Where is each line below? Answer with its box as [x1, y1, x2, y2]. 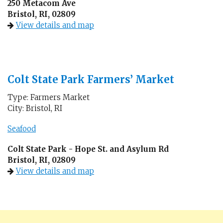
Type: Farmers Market [7, 92, 90, 102]
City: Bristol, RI [7, 103, 62, 113]
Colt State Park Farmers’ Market [7, 73, 174, 86]
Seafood [7, 124, 36, 133]
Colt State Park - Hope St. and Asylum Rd [7, 144, 169, 154]
